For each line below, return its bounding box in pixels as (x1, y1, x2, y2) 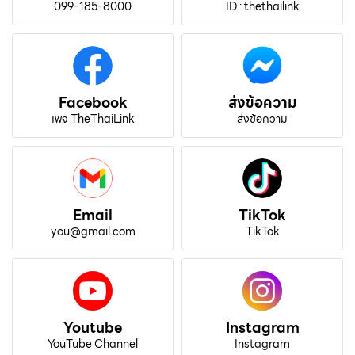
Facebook (58, 91, 128, 115)
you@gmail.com (50, 223, 136, 241)
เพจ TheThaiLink (51, 110, 135, 128)
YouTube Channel (48, 335, 138, 353)
